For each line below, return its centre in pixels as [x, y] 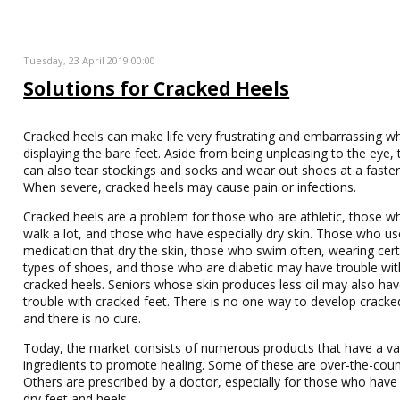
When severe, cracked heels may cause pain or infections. [190, 187]
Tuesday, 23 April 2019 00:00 [90, 60]
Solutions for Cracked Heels [157, 88]
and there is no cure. [83, 318]
